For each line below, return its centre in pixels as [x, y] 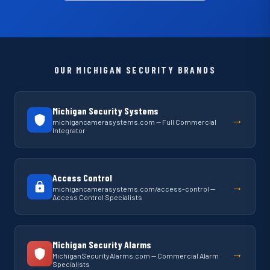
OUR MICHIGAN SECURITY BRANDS [135, 70]
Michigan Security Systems [105, 111]
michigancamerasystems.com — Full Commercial [134, 122]
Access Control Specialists [97, 197]
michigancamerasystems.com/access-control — [134, 189]
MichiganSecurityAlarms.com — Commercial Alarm [136, 256]
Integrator [69, 130]
